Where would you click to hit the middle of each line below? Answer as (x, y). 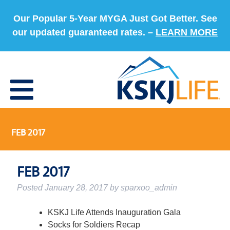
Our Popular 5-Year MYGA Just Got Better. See (115, 18)
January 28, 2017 (76, 188)
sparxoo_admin (149, 188)
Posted (31, 188)
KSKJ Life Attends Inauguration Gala (114, 212)
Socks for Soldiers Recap (94, 225)
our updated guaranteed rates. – (84, 32)
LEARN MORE (187, 32)
